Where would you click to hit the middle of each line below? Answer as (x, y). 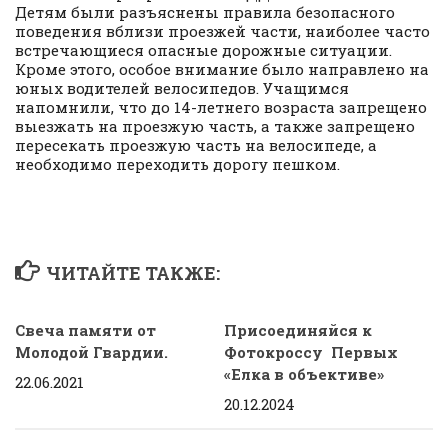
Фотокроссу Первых (311, 351)
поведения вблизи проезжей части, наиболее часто (222, 30)
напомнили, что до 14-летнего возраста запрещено (221, 106)
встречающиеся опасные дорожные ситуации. (203, 49)
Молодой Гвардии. (91, 351)
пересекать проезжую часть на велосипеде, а (196, 144)
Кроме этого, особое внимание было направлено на (222, 68)
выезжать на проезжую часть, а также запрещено (215, 125)
